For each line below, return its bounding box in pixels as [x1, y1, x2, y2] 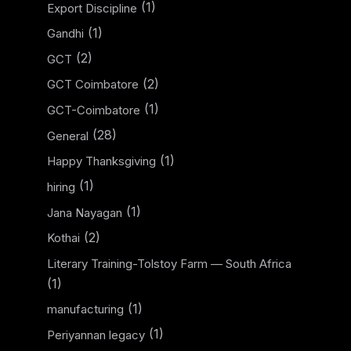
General [47, 128, 89, 143]
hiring [47, 179, 75, 194]
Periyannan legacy [47, 327, 145, 342]
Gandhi [47, 26, 84, 42]
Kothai [47, 230, 80, 246]
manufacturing [47, 302, 124, 317]
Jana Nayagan [47, 204, 122, 220]
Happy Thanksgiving [47, 154, 156, 169]
